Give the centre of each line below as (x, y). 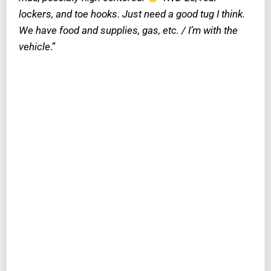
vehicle (34, 47)
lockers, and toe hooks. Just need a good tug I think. (132, 14)
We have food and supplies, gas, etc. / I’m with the (128, 31)
